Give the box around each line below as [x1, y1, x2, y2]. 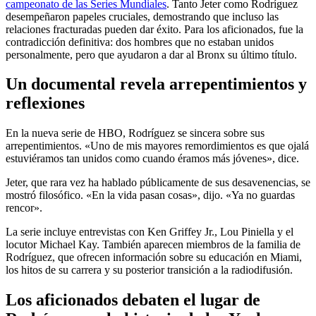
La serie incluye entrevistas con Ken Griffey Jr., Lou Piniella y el [6, 226, 293, 238]
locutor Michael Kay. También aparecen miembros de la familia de [6, 238, 300, 251]
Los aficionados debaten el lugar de [6, 291, 260, 310]
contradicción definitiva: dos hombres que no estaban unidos [6, 35, 274, 48]
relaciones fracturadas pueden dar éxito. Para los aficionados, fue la [6, 23, 303, 35]
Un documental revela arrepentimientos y [6, 75, 307, 94]
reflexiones [6, 94, 85, 113]
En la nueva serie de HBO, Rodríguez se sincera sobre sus [6, 127, 265, 140]
